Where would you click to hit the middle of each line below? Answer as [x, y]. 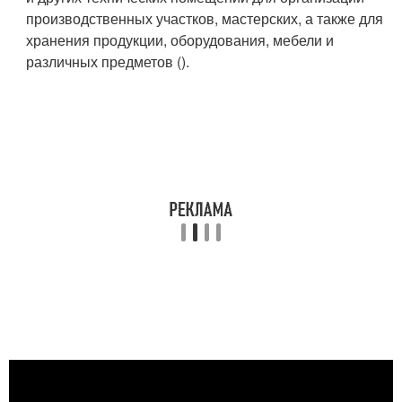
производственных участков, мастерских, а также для [205, 18]
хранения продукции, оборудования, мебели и [180, 40]
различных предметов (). [108, 61]
